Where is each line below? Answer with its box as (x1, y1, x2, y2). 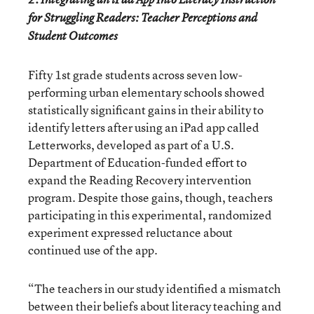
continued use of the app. (28, 242, 158, 258)
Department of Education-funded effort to (28, 154, 247, 170)
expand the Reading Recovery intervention (28, 172, 252, 188)
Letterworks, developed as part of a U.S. (28, 137, 234, 153)
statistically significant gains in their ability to (28, 102, 264, 118)
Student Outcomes (28, 28, 118, 43)
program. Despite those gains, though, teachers (28, 189, 273, 205)
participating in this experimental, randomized (28, 207, 272, 223)
